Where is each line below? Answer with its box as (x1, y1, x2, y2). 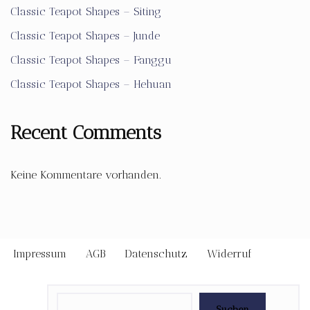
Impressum (13, 247, 66, 260)
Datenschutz (125, 247, 188, 260)
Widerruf (207, 247, 252, 260)
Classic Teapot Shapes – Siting (10, 5, 161, 18)
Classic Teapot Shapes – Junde (10, 29, 160, 42)
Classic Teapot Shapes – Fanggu (10, 53, 172, 66)
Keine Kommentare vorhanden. (10, 168, 161, 181)
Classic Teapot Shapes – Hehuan (10, 77, 172, 91)
